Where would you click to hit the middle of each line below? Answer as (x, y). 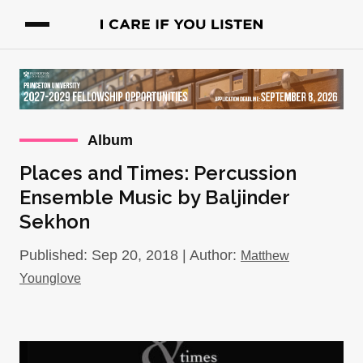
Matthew (265, 256)
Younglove (50, 278)
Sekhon (55, 222)
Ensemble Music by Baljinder (154, 197)
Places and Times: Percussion (158, 173)
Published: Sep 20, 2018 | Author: (130, 255)
